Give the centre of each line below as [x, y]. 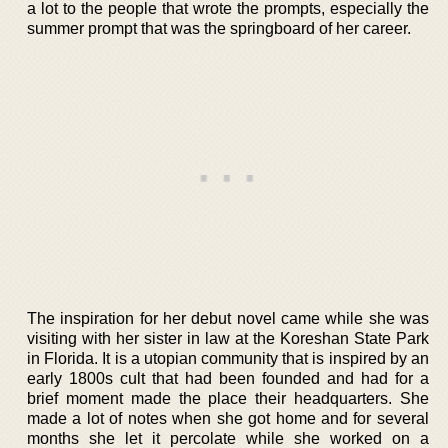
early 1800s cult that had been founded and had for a [228, 378]
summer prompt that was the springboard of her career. [219, 28]
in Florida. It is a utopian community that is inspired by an [228, 358]
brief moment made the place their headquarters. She [228, 398]
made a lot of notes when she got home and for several [228, 418]
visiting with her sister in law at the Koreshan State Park [228, 338]
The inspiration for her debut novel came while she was [228, 318]
